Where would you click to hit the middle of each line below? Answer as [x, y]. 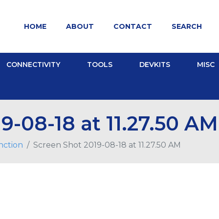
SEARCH [186, 26]
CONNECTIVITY [33, 64]
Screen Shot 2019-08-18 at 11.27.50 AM [107, 145]
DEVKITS [155, 64]
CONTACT [132, 26]
